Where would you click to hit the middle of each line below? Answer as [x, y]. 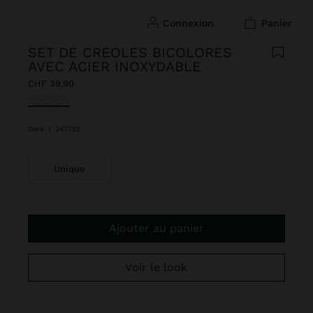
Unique [70, 169]
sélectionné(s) [65, 103]
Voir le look [160, 267]
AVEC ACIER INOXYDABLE [115, 66]
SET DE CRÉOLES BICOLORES [130, 52]
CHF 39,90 [51, 83]
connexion [191, 23]
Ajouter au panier [160, 228]
